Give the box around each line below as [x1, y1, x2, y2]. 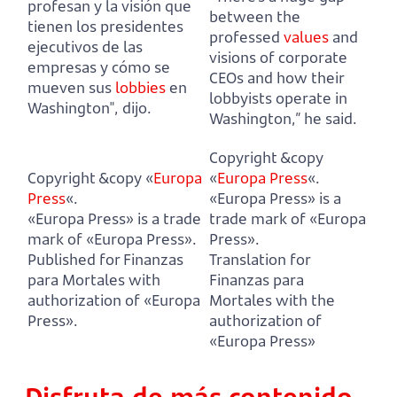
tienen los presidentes [27, 16, 183, 37]
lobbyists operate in [209, 88, 347, 109]
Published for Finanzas [27, 249, 183, 270]
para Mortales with [27, 269, 160, 291]
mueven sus [27, 77, 115, 98]
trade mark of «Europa [209, 208, 366, 230]
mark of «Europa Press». [27, 229, 197, 250]
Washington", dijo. [27, 97, 152, 119]
